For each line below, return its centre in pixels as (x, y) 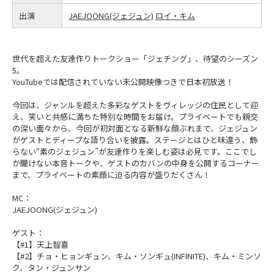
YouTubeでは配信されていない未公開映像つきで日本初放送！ (123, 82)
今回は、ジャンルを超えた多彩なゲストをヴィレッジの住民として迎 (135, 105)
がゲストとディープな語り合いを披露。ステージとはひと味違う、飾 (135, 140)
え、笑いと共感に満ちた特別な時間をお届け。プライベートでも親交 (135, 117)
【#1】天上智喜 (40, 245)
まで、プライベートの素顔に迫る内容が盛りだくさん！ (111, 175)
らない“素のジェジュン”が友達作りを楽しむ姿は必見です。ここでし (135, 152)
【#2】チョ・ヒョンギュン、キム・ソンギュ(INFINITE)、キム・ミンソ (137, 256)
